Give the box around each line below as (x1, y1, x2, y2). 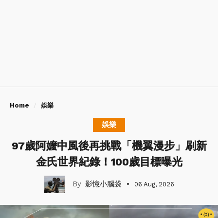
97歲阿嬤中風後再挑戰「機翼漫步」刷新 (11, 139, 207, 152)
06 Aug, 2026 (134, 180, 174, 188)
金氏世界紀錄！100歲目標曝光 (36, 155, 182, 168)
